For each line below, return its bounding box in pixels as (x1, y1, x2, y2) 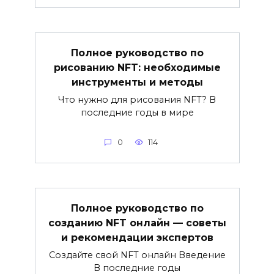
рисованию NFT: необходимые (53, 61, 221, 73)
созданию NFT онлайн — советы (48, 217, 226, 229)
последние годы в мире (80, 106, 194, 118)
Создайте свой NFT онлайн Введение (48, 249, 226, 261)
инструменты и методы (71, 76, 203, 88)
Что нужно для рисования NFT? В (58, 94, 216, 105)
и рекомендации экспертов (61, 231, 213, 243)
